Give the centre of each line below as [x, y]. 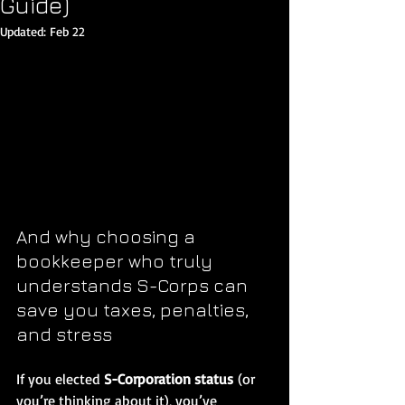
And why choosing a [108, 236]
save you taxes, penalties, [135, 309]
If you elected [60, 378]
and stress [64, 334]
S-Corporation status [169, 378]
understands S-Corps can [134, 285]
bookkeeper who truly [117, 260]
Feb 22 [67, 31]
